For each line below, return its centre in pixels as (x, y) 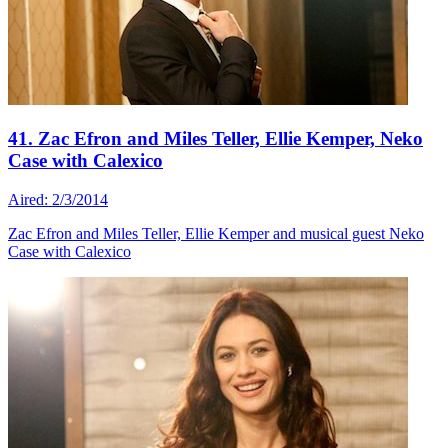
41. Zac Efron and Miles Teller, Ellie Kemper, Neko (215, 139)
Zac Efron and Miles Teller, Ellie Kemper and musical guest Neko (216, 233)
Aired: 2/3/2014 (58, 199)
